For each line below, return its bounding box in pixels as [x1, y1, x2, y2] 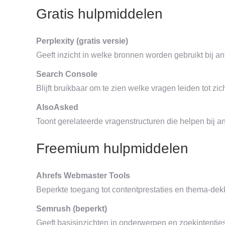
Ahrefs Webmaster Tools [36, 171, 130, 180]
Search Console [36, 69, 97, 78]
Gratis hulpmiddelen [36, 6, 163, 22]
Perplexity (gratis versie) [36, 36, 128, 45]
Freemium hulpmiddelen [36, 140, 188, 156]
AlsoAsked [36, 102, 78, 111]
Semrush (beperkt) [36, 204, 107, 213]
